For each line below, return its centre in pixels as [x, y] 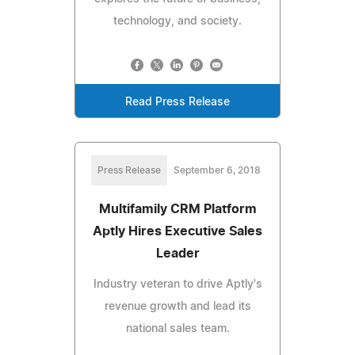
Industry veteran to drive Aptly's [177, 284]
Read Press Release [177, 102]
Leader [177, 253]
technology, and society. [177, 21]
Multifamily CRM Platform [177, 209]
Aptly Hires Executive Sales [177, 231]
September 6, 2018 [217, 170]
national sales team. [177, 328]
